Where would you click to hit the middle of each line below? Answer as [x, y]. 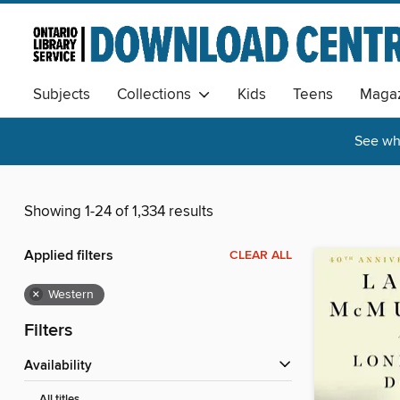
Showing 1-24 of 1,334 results [119, 212]
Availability [62, 367]
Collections [158, 95]
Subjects [62, 95]
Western [71, 295]
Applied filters [69, 256]
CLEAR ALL [261, 256]
